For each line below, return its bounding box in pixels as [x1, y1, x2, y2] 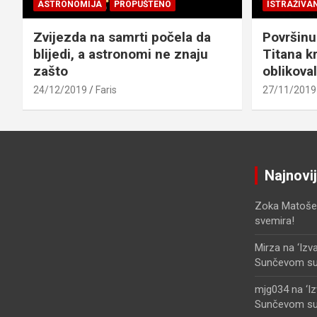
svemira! [254, 214, 294, 227]
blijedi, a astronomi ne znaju [33, 45, 208, 62]
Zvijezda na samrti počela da [33, 28, 211, 45]
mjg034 [254, 282, 289, 296]
